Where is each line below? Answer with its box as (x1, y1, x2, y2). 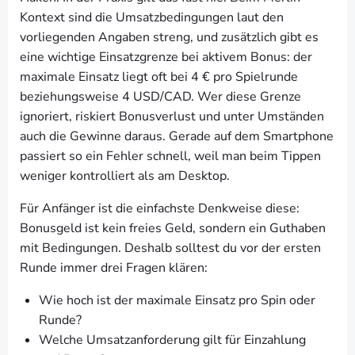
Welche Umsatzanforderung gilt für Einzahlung (39, 331, 306, 349)
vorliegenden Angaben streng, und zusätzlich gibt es (20, 29, 319, 46)
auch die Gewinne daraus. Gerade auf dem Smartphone (20, 128, 334, 145)
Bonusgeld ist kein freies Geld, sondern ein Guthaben (20, 219, 326, 237)
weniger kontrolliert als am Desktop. (20, 167, 230, 185)
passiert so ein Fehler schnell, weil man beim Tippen (20, 147, 321, 165)
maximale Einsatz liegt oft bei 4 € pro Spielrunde (20, 68, 298, 86)
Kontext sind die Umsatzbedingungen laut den (20, 9, 284, 26)
